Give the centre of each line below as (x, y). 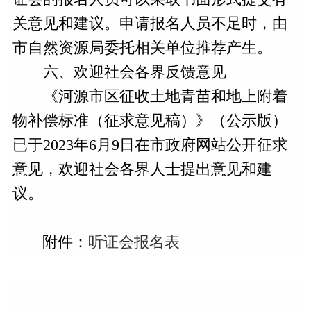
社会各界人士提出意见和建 (180, 169)
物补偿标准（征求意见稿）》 (111, 120)
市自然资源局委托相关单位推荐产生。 (142, 48)
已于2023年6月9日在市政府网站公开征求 (150, 145)
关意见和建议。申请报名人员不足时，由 (150, 23)
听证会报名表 (134, 242)
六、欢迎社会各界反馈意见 (134, 72)
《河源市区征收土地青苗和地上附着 (165, 96)
